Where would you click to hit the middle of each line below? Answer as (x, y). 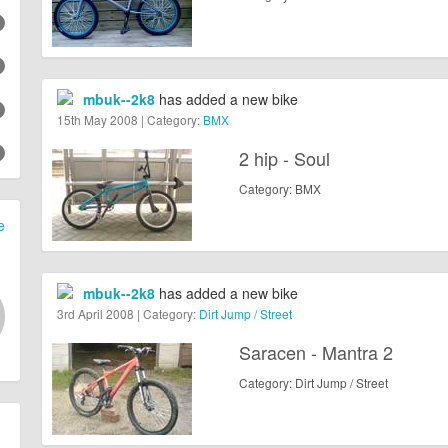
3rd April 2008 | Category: (127, 314)
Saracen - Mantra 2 (316, 352)
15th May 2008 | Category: (129, 120)
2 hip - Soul (285, 158)
